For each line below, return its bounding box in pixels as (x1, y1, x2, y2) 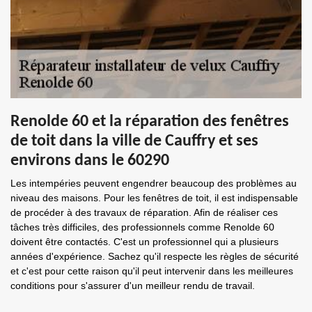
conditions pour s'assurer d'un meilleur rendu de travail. (10, 280, 255, 291)
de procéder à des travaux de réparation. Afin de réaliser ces (10, 207, 278, 218)
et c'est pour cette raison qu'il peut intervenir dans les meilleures (10, 265, 293, 276)
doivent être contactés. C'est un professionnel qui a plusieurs (10, 236, 279, 247)
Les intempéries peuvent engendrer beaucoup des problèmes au (10, 178, 297, 189)
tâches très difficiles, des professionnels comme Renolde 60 (10, 221, 274, 233)
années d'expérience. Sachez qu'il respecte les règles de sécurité (10, 251, 299, 262)
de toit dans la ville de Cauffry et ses (10, 133, 258, 150)
